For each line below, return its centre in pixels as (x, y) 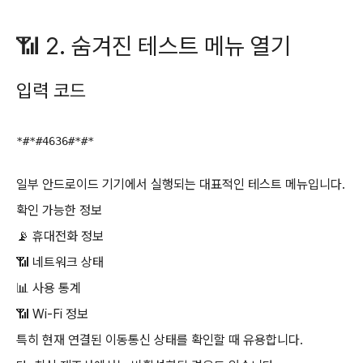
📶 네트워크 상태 (60, 262)
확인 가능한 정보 (59, 210)
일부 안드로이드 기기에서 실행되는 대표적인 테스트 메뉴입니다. (181, 184)
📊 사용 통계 (49, 288)
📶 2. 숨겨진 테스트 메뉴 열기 (154, 47)
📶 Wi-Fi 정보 (52, 314)
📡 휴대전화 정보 (60, 236)
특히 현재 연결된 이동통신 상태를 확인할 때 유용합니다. (160, 340)
